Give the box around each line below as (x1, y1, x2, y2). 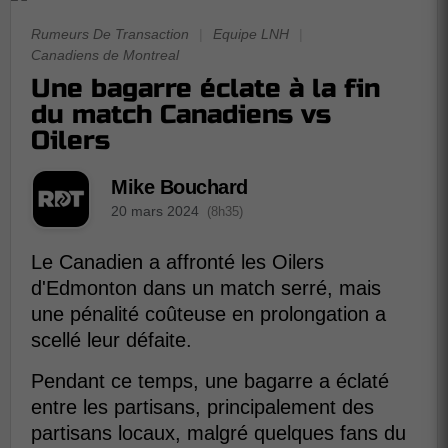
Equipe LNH (213, 26, 289, 42)
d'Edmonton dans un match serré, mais (31, 277, 381, 299)
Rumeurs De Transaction (31, 26, 189, 42)
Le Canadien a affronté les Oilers (31, 251, 324, 273)
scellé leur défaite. (31, 329, 192, 351)
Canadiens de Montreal (31, 47, 179, 63)
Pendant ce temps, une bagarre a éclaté (31, 370, 389, 392)
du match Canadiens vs (31, 99, 331, 130)
